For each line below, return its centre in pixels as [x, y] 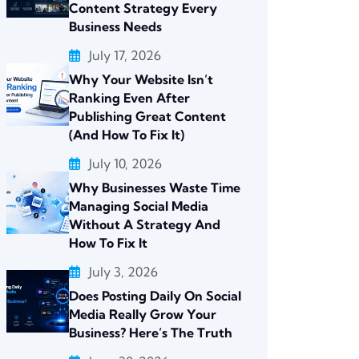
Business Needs [115, 26]
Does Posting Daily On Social [155, 296]
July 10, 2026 [125, 163]
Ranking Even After [129, 98]
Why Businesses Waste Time [155, 188]
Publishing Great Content [147, 116]
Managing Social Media [139, 206]
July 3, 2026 [123, 272]
